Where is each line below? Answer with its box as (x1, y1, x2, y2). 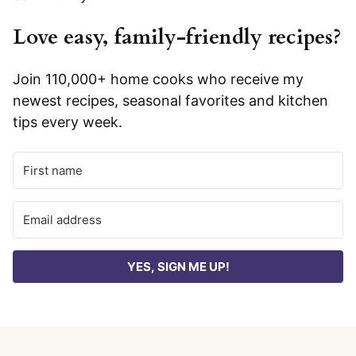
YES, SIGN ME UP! (126, 259, 230, 275)
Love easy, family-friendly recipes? (13, 23, 342, 52)
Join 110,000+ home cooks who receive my (13, 71, 304, 88)
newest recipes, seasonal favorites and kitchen (13, 92, 328, 110)
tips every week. (13, 114, 122, 131)
